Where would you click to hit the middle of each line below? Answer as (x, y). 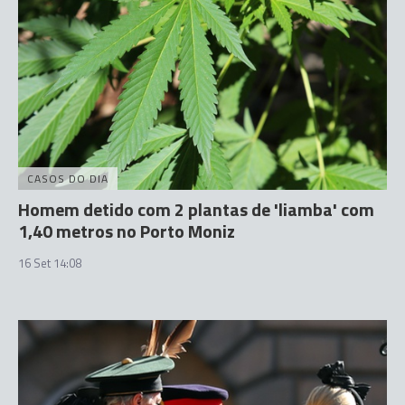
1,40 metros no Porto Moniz (127, 231)
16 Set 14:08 (50, 263)
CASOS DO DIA (68, 179)
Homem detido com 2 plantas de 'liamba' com (196, 209)
